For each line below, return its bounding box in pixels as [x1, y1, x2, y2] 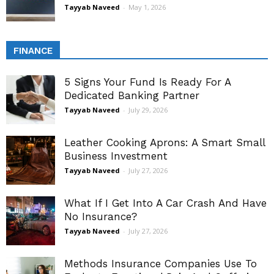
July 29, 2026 [128, 105, 168, 115]
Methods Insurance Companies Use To [64, 257, 257, 270]
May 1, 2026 [128, 2, 166, 12]
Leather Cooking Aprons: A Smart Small [64, 136, 265, 149]
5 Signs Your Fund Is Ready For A [64, 76, 231, 89]
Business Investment [64, 150, 168, 163]
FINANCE [13, 45, 53, 57]
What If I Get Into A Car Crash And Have [64, 197, 267, 210]
